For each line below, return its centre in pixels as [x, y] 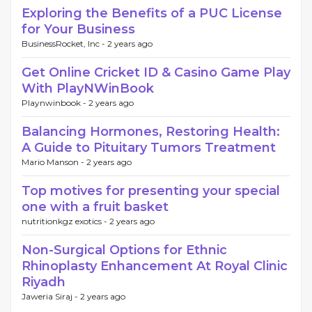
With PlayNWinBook [88, 88]
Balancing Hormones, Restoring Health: [151, 132]
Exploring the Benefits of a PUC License [152, 13]
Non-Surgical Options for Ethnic [124, 250]
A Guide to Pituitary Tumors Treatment [149, 148]
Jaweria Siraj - [51, 296]
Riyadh [44, 282]
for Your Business [78, 29]
